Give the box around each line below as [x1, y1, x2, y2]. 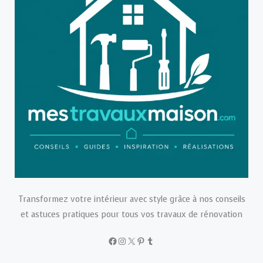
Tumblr [145, 234, 176, 247]
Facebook [107, 234, 150, 247]
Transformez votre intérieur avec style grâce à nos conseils [18, 194, 245, 205]
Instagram [117, 234, 161, 247]
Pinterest [136, 234, 176, 247]
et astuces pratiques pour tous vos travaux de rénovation [21, 209, 242, 221]
